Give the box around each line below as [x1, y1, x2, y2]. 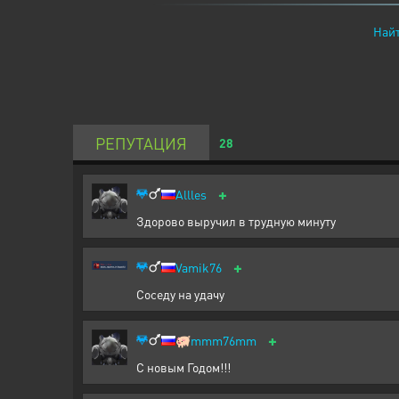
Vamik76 [175, 259, 222, 275]
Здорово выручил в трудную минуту [136, 213, 336, 229]
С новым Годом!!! [136, 359, 231, 375]
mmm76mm [191, 332, 256, 348]
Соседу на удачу [136, 286, 224, 302]
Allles [175, 186, 207, 202]
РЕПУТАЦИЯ [95, 133, 187, 153]
